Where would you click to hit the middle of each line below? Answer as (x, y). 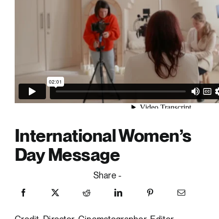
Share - (107, 175)
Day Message (67, 155)
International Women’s (103, 136)
